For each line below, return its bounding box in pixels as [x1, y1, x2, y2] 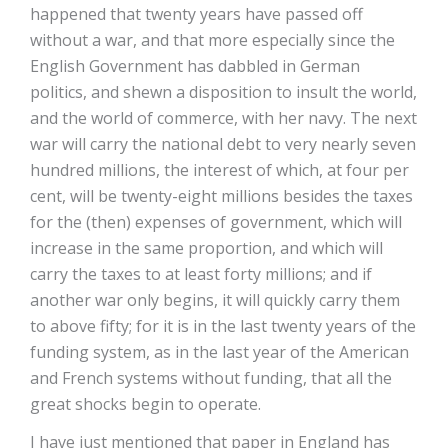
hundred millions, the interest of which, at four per [30, 159, 409, 181]
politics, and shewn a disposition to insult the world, [30, 81, 417, 103]
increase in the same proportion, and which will [30, 237, 383, 259]
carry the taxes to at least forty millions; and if [30, 263, 372, 285]
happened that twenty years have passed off [30, 3, 363, 25]
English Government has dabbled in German [30, 55, 360, 77]
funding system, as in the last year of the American [30, 341, 409, 363]
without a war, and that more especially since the [30, 29, 395, 51]
